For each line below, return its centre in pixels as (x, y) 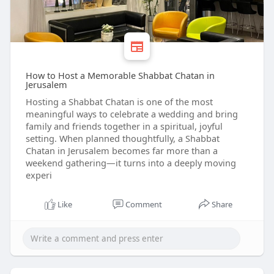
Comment (143, 205)
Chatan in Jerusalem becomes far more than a (121, 151)
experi (39, 175)
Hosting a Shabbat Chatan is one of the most (119, 102)
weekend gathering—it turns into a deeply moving (131, 163)
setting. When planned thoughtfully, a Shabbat (122, 139)
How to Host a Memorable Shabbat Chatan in (120, 76)
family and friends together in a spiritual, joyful (124, 126)
